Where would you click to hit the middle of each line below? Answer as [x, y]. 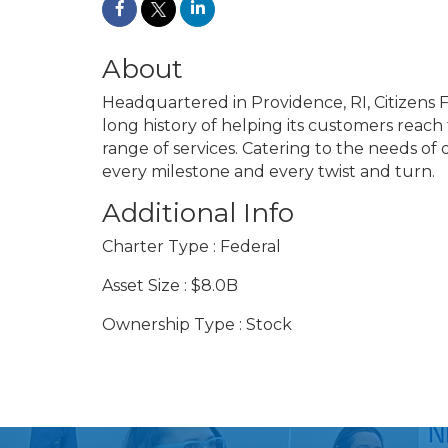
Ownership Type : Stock [197, 325]
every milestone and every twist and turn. [268, 172]
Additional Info [198, 213]
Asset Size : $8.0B [170, 286]
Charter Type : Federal [191, 247]
